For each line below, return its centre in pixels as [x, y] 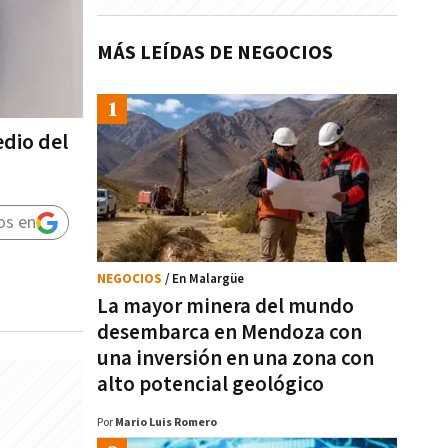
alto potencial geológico [210, 384]
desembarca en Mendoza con [229, 332]
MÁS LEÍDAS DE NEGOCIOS [215, 53]
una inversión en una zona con [235, 358]
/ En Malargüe [204, 279]
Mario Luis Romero [166, 422]
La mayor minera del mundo [225, 306]
